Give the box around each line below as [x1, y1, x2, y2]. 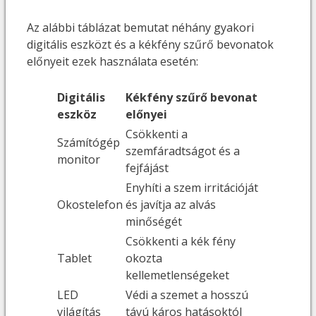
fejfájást [126, 159, 169, 176]
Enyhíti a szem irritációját [126, 179, 258, 195]
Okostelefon [57, 196, 123, 212]
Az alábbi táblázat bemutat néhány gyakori [27, 19, 254, 35]
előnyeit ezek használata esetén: [27, 53, 198, 69]
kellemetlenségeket [126, 267, 229, 283]
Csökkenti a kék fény [126, 233, 236, 249]
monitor [57, 151, 100, 167]
